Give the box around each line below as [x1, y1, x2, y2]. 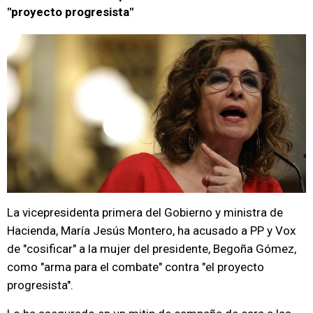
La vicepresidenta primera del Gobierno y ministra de [7, 205, 283, 219]
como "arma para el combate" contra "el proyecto [7, 260, 264, 274]
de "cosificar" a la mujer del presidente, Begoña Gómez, [7, 242, 296, 256]
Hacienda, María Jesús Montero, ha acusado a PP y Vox [7, 224, 296, 238]
